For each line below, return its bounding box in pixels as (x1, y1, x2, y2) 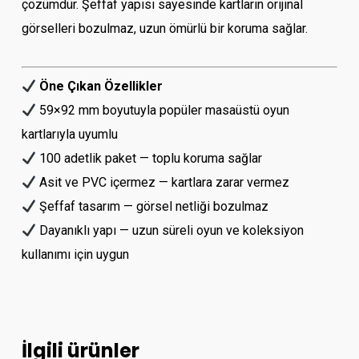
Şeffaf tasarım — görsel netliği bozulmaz (36, 199, 269, 215)
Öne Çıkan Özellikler (39, 79, 163, 95)
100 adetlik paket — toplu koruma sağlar (36, 151, 263, 167)
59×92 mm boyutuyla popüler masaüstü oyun (36, 103, 290, 119)
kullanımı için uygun (21, 247, 129, 263)
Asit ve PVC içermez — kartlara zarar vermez (36, 175, 290, 191)
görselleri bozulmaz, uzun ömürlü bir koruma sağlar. (21, 21, 308, 37)
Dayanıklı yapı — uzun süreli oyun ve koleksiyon (36, 223, 305, 239)
